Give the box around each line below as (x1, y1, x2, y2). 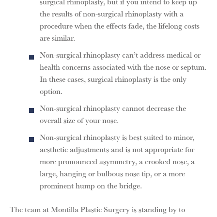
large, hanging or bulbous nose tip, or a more (40, 167, 185, 179)
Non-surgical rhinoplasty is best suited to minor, (40, 131, 194, 143)
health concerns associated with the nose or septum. (40, 61, 206, 73)
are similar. (40, 31, 75, 44)
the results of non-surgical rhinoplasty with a (40, 7, 184, 19)
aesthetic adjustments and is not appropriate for (40, 143, 194, 155)
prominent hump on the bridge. (40, 179, 142, 191)
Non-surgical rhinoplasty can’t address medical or (40, 48, 201, 61)
